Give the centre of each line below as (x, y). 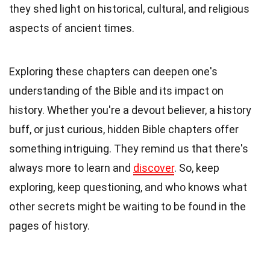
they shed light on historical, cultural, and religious (129, 9)
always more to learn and (71, 168)
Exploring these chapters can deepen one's (113, 72)
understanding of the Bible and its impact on (116, 91)
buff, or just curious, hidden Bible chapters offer (124, 130)
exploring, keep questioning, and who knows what (128, 187)
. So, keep (197, 168)
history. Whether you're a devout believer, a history (130, 110)
